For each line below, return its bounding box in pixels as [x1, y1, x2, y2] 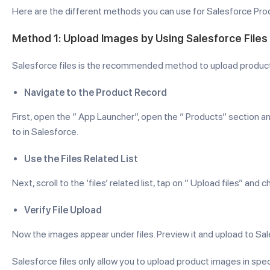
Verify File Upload [24, 204, 102, 216]
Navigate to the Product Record [24, 87, 167, 98]
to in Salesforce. [12, 126, 78, 137]
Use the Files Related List [24, 153, 138, 165]
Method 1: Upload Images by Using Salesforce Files [12, 32, 268, 45]
